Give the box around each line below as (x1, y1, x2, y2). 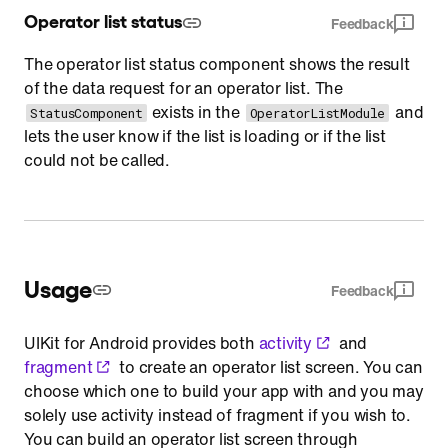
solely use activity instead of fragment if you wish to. (24, 402, 411, 427)
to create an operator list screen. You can (115, 354, 423, 379)
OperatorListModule (249, 103, 386, 122)
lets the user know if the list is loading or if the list (24, 123, 386, 148)
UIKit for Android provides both (24, 330, 259, 355)
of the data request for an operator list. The (24, 75, 343, 100)
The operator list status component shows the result (24, 51, 410, 76)
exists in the (148, 99, 244, 124)
